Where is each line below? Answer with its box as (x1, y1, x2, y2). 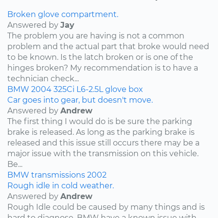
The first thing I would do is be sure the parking (7, 116, 192, 126)
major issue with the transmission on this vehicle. (7, 148, 199, 158)
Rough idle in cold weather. (7, 181, 114, 190)
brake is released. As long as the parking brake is (7, 127, 195, 137)
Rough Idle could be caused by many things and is (7, 202, 205, 212)
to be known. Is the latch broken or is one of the (7, 52, 193, 62)
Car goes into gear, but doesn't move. (7, 95, 153, 105)
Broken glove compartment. (7, 9, 118, 19)
